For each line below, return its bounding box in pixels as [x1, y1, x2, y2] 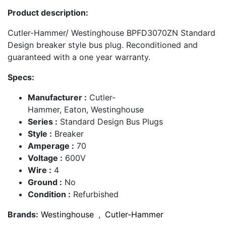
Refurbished [71, 189, 119, 200]
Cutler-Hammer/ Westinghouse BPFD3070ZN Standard [8, 28, 215, 38]
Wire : [28, 165, 51, 176]
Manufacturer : [28, 92, 87, 103]
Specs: [8, 72, 34, 83]
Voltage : [28, 153, 63, 163]
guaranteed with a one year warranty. [8, 52, 150, 63]
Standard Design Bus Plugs [58, 117, 163, 127]
